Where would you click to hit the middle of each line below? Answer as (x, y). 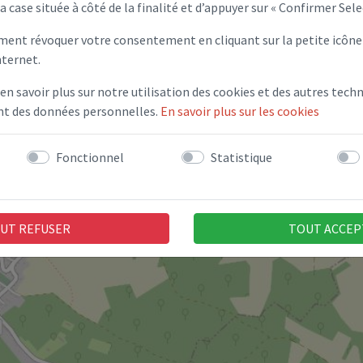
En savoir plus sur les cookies (240, 111)
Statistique (241, 157)
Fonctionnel (90, 157)
